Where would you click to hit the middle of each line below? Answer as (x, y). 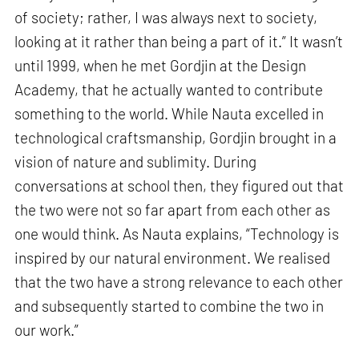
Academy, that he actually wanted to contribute (169, 89)
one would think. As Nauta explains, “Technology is (177, 233)
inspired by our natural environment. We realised (173, 257)
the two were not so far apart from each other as (173, 209)
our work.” (47, 329)
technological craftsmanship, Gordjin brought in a (176, 137)
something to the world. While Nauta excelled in (169, 113)
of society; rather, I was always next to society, (166, 17)
